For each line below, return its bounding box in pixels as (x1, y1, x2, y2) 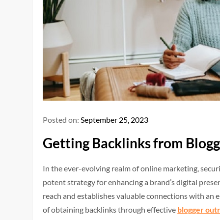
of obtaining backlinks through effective (43, 205, 178, 215)
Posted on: (43, 115, 81, 125)
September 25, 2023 (81, 115, 149, 125)
